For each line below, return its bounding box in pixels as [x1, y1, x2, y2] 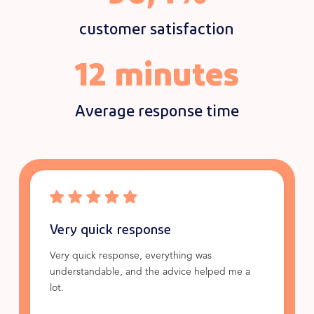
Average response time [74, 100, 239, 119]
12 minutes [74, 51, 240, 92]
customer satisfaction [79, 18, 235, 37]
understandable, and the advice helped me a [49, 268, 250, 278]
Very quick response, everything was [49, 252, 212, 261]
